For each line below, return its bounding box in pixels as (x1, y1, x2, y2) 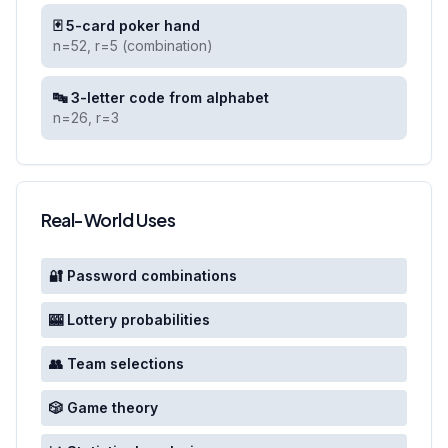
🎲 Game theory (49, 399, 158, 416)
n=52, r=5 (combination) (53, 37, 213, 54)
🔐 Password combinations (49, 267, 237, 284)
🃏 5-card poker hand (53, 17, 200, 34)
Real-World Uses (41, 208, 176, 231)
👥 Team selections (49, 355, 184, 372)
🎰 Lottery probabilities (49, 311, 210, 328)
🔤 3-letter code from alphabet (53, 89, 269, 106)
